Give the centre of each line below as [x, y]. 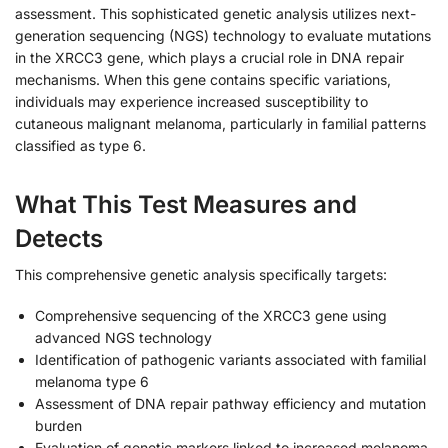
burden [58, 426]
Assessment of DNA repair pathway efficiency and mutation [230, 404]
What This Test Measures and [186, 204]
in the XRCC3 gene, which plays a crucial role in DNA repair [209, 57]
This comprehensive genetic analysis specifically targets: [201, 274]
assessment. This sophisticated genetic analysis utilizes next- [215, 13]
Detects [59, 238]
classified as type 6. [80, 145]
